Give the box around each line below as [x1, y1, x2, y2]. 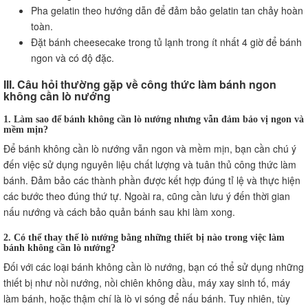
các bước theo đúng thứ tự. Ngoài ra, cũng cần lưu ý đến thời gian [3, 188, 290, 203]
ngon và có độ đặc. [31, 50, 114, 65]
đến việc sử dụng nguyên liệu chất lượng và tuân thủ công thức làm [3, 157, 296, 171]
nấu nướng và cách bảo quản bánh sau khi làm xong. [3, 204, 235, 219]
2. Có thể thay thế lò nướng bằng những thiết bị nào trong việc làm [3, 232, 285, 242]
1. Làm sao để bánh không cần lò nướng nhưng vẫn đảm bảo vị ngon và [3, 113, 304, 124]
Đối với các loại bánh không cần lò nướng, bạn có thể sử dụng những [3, 259, 304, 274]
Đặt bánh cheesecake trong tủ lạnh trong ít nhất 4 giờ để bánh [31, 34, 302, 49]
